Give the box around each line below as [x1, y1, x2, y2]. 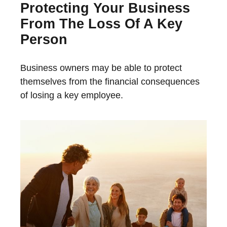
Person [20, 31, 67, 47]
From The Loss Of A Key [20, 16, 182, 31]
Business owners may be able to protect [20, 62, 182, 73]
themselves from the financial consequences [20, 76, 200, 87]
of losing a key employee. [20, 90, 123, 100]
